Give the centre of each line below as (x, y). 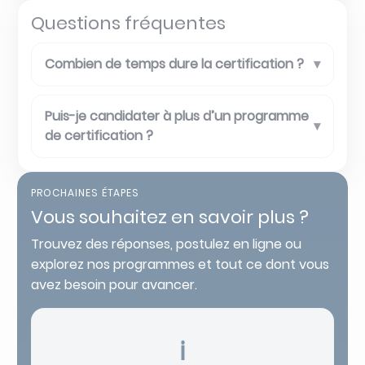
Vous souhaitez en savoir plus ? (170, 217)
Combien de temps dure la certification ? (174, 64)
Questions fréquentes (128, 23)
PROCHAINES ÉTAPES (86, 192)
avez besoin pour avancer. (114, 284)
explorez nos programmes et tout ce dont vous (180, 264)
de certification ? (99, 135)
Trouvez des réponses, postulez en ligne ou (166, 244)
